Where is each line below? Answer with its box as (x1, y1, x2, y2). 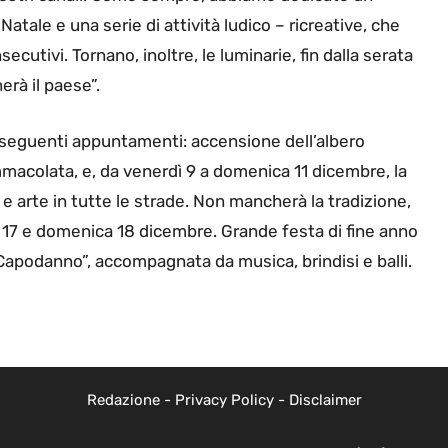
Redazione (86, 390, 160, 409)
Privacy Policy (174, 390, 274, 409)
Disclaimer (288, 390, 362, 409)
